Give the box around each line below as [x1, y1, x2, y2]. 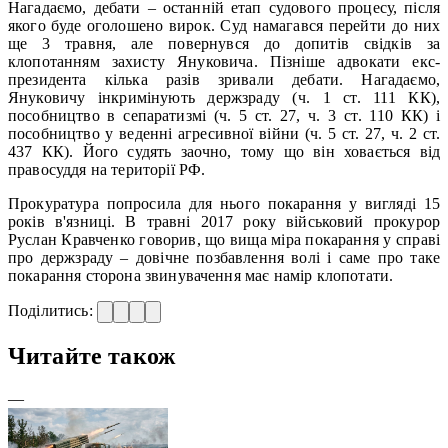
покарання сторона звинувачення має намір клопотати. [8, 266, 394, 284]
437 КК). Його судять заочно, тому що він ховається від [8, 142, 440, 160]
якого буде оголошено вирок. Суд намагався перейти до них [8, 16, 440, 34]
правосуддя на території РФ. [8, 160, 206, 178]
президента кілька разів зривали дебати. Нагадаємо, [8, 70, 440, 88]
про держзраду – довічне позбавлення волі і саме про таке [8, 248, 440, 266]
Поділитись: [8, 301, 97, 319]
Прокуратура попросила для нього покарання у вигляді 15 [8, 194, 440, 212]
